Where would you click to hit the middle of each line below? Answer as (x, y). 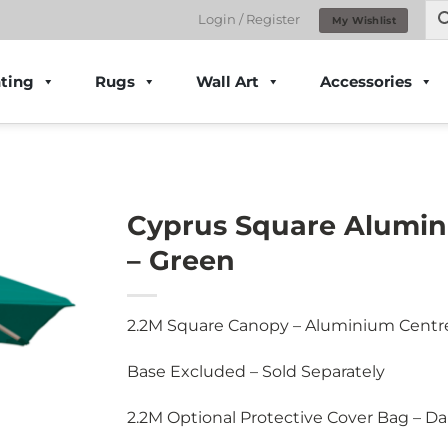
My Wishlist (363, 20)
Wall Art (227, 81)
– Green (181, 260)
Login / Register (248, 19)
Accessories (366, 81)
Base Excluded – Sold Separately (256, 371)
